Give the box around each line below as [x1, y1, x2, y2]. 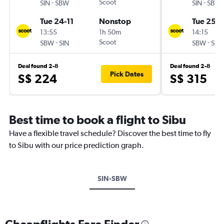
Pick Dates [109, 70, 143, 78]
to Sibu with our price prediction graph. [9, 140, 144, 150]
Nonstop [99, 16, 131, 25]
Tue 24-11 [40, 16, 73, 25]
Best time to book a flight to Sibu [9, 112, 186, 126]
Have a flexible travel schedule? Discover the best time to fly [9, 128, 211, 138]
